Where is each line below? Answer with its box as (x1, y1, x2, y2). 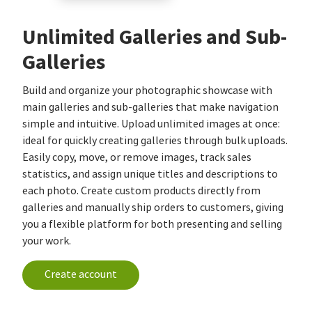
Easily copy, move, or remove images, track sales (22, 150, 251, 165)
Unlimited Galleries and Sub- (22, 23, 287, 52)
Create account (45, 267, 117, 282)
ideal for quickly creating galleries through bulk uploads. (22, 134, 288, 148)
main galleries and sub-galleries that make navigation (22, 100, 279, 115)
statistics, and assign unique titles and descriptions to (22, 167, 278, 182)
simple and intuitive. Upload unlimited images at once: (22, 117, 280, 132)
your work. (22, 234, 71, 249)
